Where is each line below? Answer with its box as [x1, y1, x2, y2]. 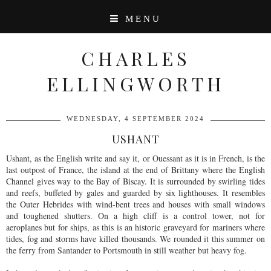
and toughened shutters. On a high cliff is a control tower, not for [6, 210, 265, 221]
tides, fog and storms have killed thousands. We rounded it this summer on [6, 233, 265, 244]
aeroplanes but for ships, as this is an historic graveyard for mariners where [6, 221, 265, 233]
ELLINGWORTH [46, 71, 225, 96]
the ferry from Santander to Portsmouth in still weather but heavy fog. [6, 244, 250, 256]
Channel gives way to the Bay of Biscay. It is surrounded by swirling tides [6, 175, 265, 187]
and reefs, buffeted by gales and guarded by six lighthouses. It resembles [6, 187, 265, 198]
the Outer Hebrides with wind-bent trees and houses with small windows [6, 198, 265, 210]
